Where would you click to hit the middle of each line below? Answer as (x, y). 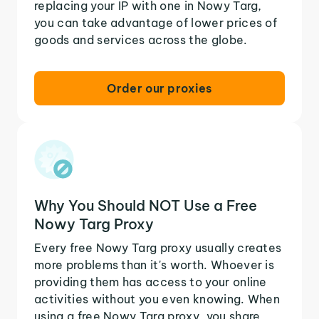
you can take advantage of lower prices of (156, 22)
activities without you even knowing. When (157, 299)
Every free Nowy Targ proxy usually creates (158, 247)
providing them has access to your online (151, 282)
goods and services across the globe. (141, 40)
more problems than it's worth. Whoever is (155, 265)
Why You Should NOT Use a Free (146, 205)
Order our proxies (159, 88)
